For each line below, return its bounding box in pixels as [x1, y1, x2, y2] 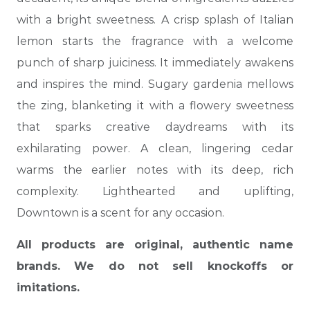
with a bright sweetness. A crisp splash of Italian [17, 13, 293, 27]
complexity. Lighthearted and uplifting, [17, 185, 293, 199]
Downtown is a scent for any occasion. [17, 206, 224, 220]
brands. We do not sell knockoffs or [17, 259, 293, 273]
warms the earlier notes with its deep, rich [17, 163, 293, 177]
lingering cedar [201, 142, 293, 156]
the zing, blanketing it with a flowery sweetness [17, 99, 293, 113]
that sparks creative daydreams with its [17, 120, 293, 134]
